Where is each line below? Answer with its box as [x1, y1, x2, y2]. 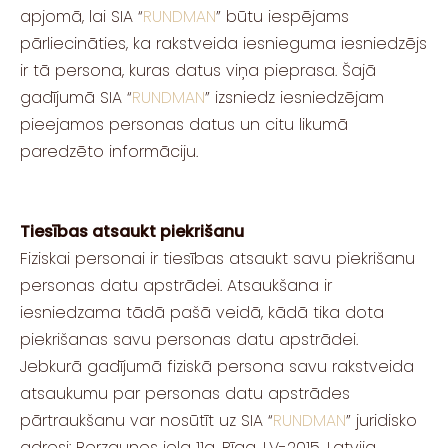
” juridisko [346, 408, 417, 432]
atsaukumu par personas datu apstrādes [20, 381, 350, 405]
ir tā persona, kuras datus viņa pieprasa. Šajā [20, 59, 376, 83]
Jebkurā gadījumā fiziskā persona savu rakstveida [20, 354, 414, 378]
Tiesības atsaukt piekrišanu [20, 219, 244, 243]
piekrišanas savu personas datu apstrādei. [20, 327, 358, 351]
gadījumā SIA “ [20, 86, 132, 110]
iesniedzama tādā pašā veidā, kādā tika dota [20, 300, 384, 324]
